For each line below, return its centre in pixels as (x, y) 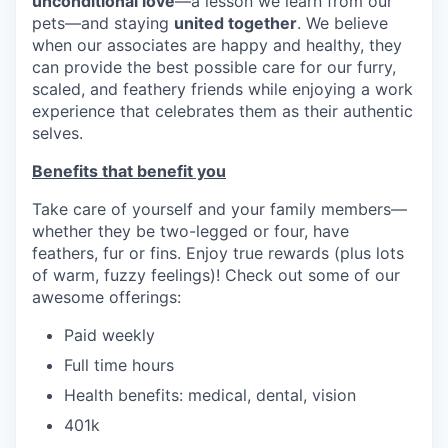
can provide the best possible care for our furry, (214, 67)
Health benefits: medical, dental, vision (210, 395)
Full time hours (119, 365)
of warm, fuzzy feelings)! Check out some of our (216, 275)
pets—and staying (103, 23)
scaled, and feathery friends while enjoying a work (222, 89)
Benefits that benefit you (129, 171)
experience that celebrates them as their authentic (222, 111)
